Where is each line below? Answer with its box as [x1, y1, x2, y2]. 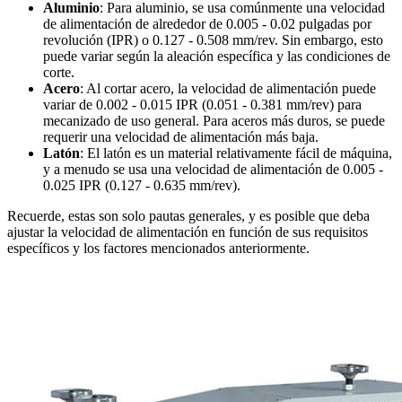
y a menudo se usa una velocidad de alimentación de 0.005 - [43, 162, 383, 178]
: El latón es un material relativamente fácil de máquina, [80, 145, 392, 162]
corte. [43, 65, 74, 81]
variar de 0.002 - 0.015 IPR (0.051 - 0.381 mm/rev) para [43, 97, 362, 113]
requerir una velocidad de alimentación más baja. [43, 129, 319, 145]
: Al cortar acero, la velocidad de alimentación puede [80, 81, 376, 97]
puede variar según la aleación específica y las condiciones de [43, 48, 390, 65]
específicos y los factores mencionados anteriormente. [7, 240, 310, 257]
